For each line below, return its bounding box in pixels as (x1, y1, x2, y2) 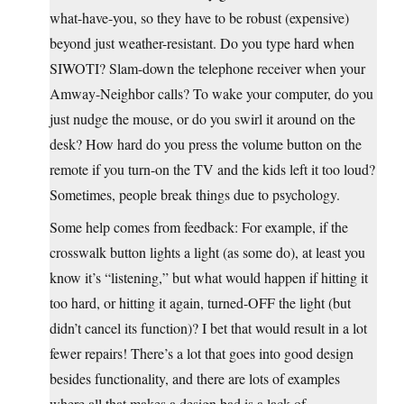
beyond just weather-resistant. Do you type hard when (50, 33, 354, 53)
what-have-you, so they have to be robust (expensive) (50, 8, 349, 28)
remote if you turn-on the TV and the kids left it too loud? (50, 160, 375, 179)
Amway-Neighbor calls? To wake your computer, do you (50, 84, 373, 104)
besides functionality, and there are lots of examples (50, 369, 340, 389)
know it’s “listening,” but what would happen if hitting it (50, 268, 368, 288)
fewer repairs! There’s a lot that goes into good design (50, 344, 353, 363)
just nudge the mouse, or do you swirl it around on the (50, 109, 355, 129)
